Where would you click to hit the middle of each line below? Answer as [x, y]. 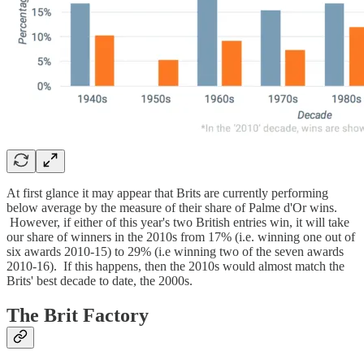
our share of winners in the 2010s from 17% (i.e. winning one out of [181, 236]
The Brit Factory [78, 315]
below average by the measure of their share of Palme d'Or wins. [172, 207]
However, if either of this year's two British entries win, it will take [178, 222]
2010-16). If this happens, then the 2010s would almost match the [175, 266]
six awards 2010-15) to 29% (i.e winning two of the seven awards [175, 251]
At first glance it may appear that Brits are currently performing [167, 193]
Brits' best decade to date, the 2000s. [100, 280]
